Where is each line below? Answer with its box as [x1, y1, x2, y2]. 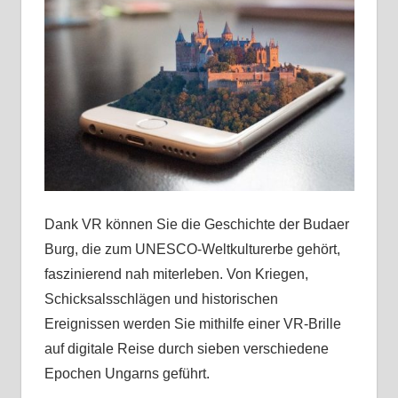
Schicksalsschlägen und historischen [44, 291, 278, 306]
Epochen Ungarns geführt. [44, 365, 213, 381]
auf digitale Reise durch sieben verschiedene [44, 340, 329, 356]
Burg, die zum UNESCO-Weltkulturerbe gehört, [44, 241, 340, 257]
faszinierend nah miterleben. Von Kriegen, [44, 266, 308, 282]
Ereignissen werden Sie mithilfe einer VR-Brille [44, 315, 341, 331]
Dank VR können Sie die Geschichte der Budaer [44, 216, 349, 232]
